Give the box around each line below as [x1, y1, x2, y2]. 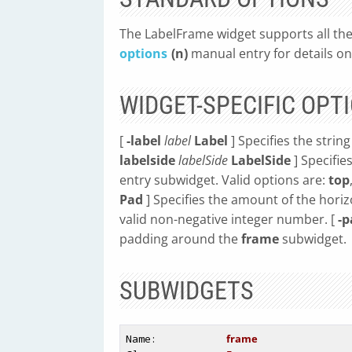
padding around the [119, 230, 241, 247]
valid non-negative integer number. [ [119, 211, 338, 228]
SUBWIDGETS [119, 276, 254, 306]
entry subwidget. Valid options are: [119, 171, 328, 189]
